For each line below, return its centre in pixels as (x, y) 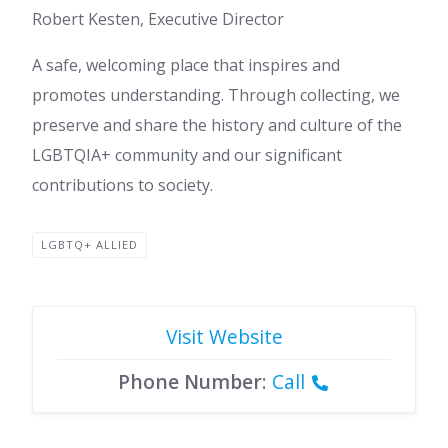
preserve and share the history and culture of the (217, 125)
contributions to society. (122, 185)
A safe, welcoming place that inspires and (186, 65)
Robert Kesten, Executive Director (158, 19)
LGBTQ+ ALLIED (89, 245)
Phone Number (190, 382)
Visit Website (224, 337)
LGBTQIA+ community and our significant (187, 155)
